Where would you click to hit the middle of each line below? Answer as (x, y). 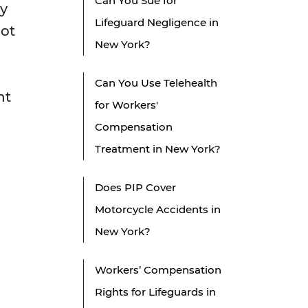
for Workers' (126, 105)
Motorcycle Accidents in (158, 210)
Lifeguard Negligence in (157, 23)
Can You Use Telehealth (156, 83)
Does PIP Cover (135, 188)
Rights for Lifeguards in (155, 292)
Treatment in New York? (158, 149)
